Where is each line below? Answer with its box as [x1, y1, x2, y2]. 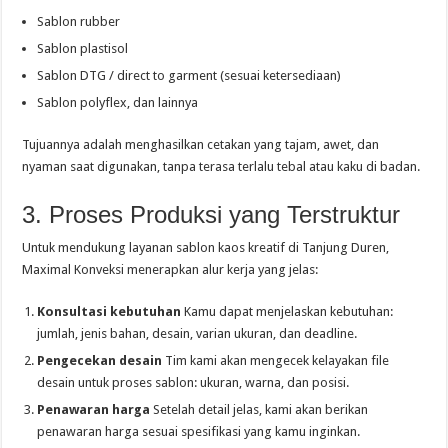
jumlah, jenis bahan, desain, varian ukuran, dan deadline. [37, 326, 358, 341]
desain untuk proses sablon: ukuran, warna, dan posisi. [37, 375, 350, 390]
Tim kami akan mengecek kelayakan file [162, 353, 390, 368]
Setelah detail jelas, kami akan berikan [150, 402, 369, 417]
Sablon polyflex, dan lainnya [37, 95, 199, 110]
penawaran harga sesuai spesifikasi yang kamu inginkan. [37, 424, 361, 439]
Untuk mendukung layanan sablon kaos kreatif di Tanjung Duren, [22, 240, 390, 255]
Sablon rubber [37, 14, 121, 29]
